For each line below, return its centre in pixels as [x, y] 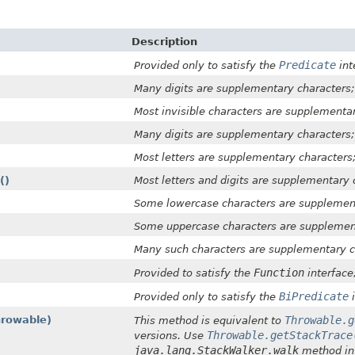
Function [279, 272]
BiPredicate [314, 296]
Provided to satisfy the [194, 273]
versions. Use [170, 335]
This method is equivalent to [209, 320]
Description [164, 41]
